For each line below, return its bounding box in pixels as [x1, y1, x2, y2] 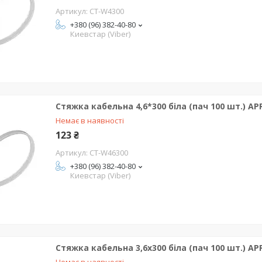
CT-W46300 [89, 147, 128, 158]
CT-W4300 [89, 6, 124, 16]
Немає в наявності [56, 115, 124, 126]
